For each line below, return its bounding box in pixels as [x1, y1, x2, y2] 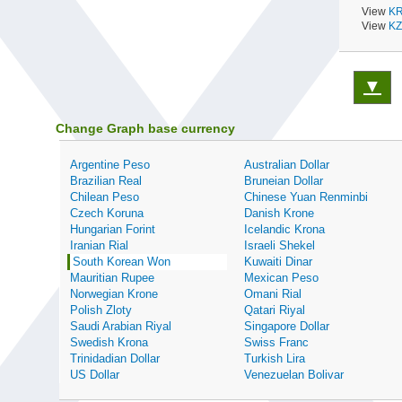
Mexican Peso [243, 271, 319, 285]
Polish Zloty [69, 303, 132, 318]
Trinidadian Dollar [69, 352, 160, 366]
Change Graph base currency [56, 122, 235, 136]
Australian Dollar [243, 158, 329, 172]
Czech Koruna [69, 206, 144, 221]
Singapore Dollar [243, 319, 329, 334]
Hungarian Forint [69, 223, 155, 237]
